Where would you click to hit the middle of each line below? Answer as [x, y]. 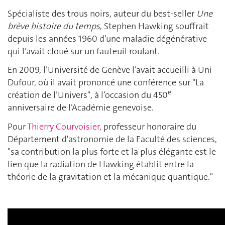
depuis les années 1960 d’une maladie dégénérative [107, 38]
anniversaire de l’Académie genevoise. [81, 107]
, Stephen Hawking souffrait [154, 26]
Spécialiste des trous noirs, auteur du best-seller [102, 13]
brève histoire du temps [54, 26]
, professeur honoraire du [148, 126]
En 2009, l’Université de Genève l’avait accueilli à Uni [110, 70]
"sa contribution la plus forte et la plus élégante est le [112, 151]
